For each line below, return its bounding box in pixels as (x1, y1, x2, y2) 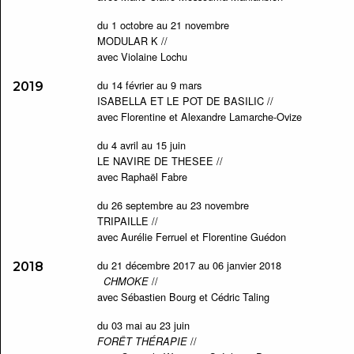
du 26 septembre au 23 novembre (96, 198, 249, 213)
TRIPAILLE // (96, 213, 158, 228)
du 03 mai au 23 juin (96, 318, 190, 333)
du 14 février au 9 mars (96, 77, 201, 92)
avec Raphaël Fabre (96, 169, 187, 184)
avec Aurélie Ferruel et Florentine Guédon (96, 229, 286, 244)
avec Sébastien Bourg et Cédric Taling (96, 289, 269, 304)
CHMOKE (96, 274, 149, 288)
